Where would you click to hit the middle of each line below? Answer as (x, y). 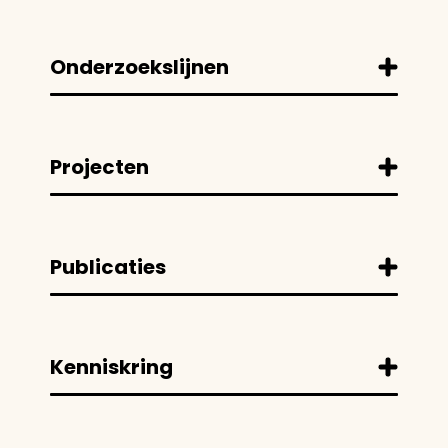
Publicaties (108, 267)
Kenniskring (111, 367)
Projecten (99, 167)
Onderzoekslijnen (139, 67)
